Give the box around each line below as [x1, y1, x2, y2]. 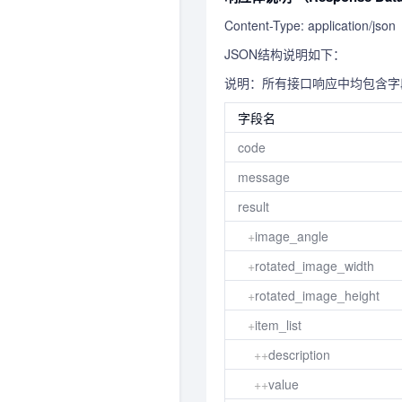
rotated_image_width [255, 257, 374, 275]
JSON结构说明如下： [224, 45, 345, 63]
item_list [255, 316, 301, 334]
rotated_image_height [255, 286, 380, 304]
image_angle [255, 227, 328, 245]
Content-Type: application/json [224, 16, 396, 34]
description [268, 345, 330, 363]
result [238, 197, 269, 215]
